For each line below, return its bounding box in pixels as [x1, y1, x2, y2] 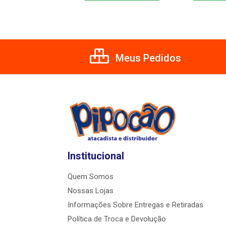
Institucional [68, 150, 124, 162]
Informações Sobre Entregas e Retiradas [68, 200, 203, 210]
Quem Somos [68, 172, 114, 182]
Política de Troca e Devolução [68, 214, 166, 224]
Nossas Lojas [68, 186, 114, 196]
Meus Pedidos [113, 52, 181, 65]
